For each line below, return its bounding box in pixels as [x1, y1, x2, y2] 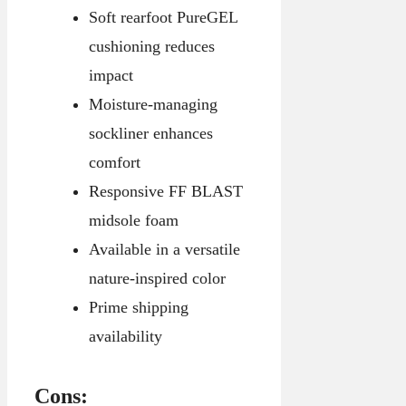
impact [88, 66, 133, 85]
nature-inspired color [88, 269, 226, 288]
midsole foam [88, 211, 179, 230]
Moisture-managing [88, 95, 217, 114]
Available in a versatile [88, 240, 240, 259]
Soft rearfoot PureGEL [88, 8, 237, 27]
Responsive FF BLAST [88, 182, 243, 201]
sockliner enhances [88, 124, 213, 143]
